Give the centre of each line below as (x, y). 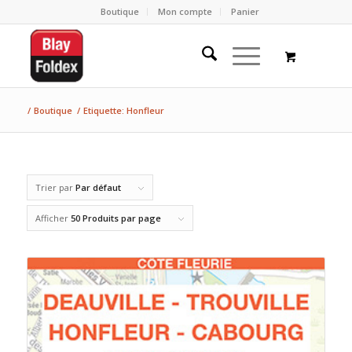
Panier (245, 11)
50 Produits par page (115, 218)
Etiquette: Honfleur (123, 110)
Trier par (55, 187)
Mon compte (185, 11)
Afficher (53, 218)
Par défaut (98, 187)
